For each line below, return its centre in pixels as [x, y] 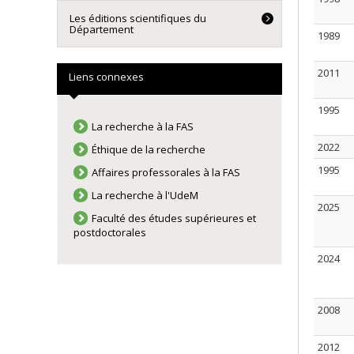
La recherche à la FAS [143, 126]
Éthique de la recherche [149, 149]
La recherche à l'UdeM [145, 195]
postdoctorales [110, 232]
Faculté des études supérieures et [174, 218]
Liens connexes [106, 77]
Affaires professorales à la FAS [166, 172]
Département [102, 29]
